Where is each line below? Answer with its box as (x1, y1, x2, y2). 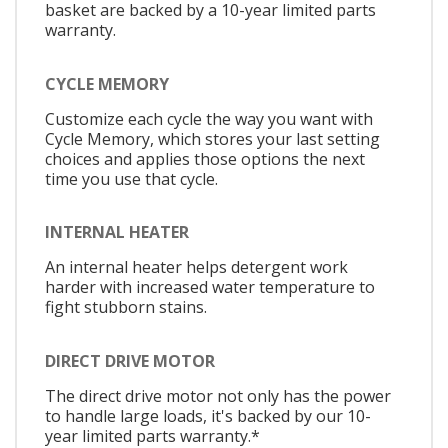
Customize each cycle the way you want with (45, 107, 373, 130)
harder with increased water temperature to (45, 276, 375, 299)
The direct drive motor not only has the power (45, 384, 391, 407)
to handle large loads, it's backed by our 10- (45, 404, 371, 427)
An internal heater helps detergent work (45, 256, 348, 279)
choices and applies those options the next (45, 147, 365, 170)
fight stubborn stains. (45, 296, 207, 319)
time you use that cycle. (45, 167, 218, 190)
